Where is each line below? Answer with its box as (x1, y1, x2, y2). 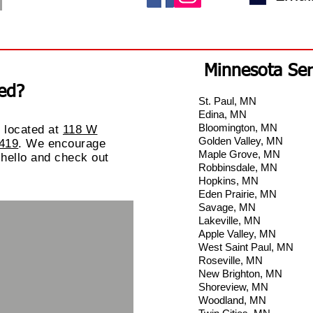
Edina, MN (198, 108, 249, 121)
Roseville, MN (198, 254, 263, 267)
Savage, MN (198, 201, 256, 214)
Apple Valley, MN (198, 228, 276, 240)
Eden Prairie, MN (198, 188, 277, 201)
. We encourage (18, 137, 106, 151)
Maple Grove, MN (198, 148, 283, 161)
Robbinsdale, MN (198, 161, 277, 174)
